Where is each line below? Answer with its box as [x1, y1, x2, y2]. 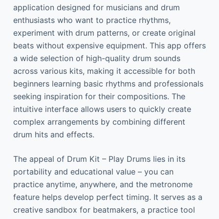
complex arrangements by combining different [13, 117, 185, 127]
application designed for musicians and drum [13, 2, 180, 12]
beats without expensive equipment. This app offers [13, 41, 206, 50]
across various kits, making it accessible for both [13, 66, 195, 76]
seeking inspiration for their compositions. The [13, 91, 185, 101]
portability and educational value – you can [13, 167, 174, 176]
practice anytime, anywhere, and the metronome [13, 179, 193, 189]
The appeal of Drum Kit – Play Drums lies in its [13, 154, 185, 164]
